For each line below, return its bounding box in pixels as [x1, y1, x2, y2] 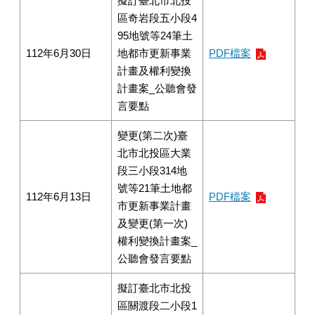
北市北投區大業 [117, 147, 191, 159]
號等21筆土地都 [117, 182, 192, 194]
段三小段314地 [117, 165, 187, 176]
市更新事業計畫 [117, 200, 191, 212]
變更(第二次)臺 [117, 129, 188, 141]
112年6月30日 [26, 47, 91, 59]
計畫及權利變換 [117, 65, 191, 77]
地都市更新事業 [117, 47, 191, 59]
